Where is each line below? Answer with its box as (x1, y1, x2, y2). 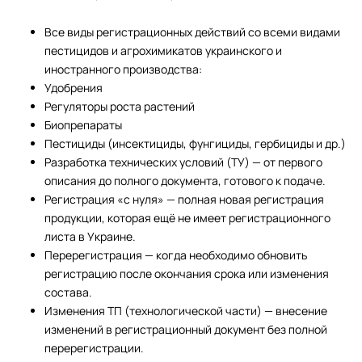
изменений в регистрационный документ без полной (44, 322, 328, 338)
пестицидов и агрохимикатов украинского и (44, 43, 283, 59)
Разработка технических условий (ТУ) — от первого (44, 154, 323, 170)
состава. (44, 284, 93, 301)
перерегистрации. (44, 340, 145, 356)
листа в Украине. (44, 229, 137, 245)
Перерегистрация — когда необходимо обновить (44, 247, 308, 263)
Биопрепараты (44, 117, 123, 133)
